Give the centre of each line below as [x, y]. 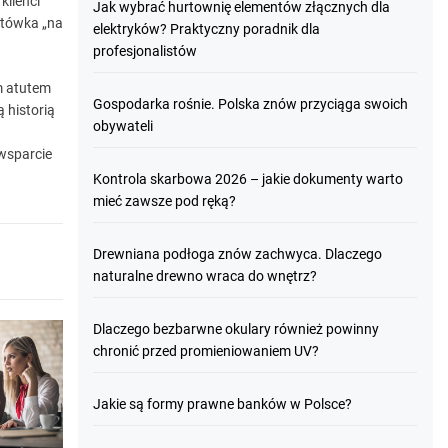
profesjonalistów [145, 51]
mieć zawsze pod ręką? [165, 201]
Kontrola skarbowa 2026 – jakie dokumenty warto [248, 179]
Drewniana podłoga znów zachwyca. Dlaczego [238, 254]
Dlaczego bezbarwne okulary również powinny [236, 329]
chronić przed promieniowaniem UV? [206, 351]
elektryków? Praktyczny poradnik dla [207, 29]
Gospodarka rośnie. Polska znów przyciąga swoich [251, 104]
